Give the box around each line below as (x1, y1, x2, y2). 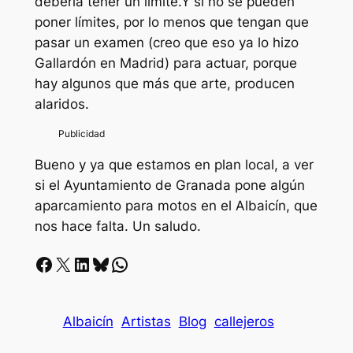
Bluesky (90, 251, 101, 275)
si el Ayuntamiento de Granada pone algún (34, 177, 305, 194)
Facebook (33, 251, 44, 275)
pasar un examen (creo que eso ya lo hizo (34, 34, 299, 50)
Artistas (121, 313, 171, 329)
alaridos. (34, 95, 89, 112)
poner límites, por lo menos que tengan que (34, 13, 309, 30)
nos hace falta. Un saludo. (34, 218, 201, 235)
